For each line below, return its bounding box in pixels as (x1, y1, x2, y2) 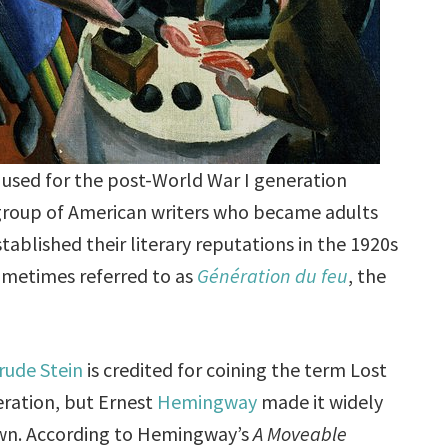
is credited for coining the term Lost (83, 356, 388, 382)
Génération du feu (197, 262, 349, 288)
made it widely (257, 388, 384, 414)
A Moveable (253, 420, 348, 446)
